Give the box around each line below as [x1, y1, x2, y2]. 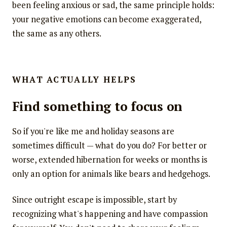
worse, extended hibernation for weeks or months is [12, 154, 207, 165]
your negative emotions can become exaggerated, [12, 14, 201, 25]
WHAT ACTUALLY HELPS [12, 74, 137, 86]
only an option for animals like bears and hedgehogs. [12, 168, 210, 179]
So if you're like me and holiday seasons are [12, 125, 174, 137]
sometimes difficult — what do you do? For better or [12, 139, 207, 151]
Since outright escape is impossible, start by [12, 194, 177, 206]
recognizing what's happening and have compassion [12, 208, 208, 220]
